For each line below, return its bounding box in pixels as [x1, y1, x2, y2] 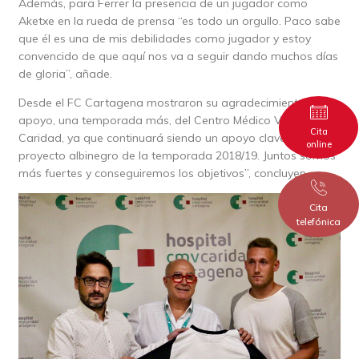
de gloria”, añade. [18, 66, 112, 81]
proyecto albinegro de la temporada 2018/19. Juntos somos [18, 147, 336, 163]
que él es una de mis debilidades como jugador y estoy [18, 30, 311, 46]
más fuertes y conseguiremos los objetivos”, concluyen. [18, 165, 309, 180]
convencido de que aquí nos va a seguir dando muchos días [18, 48, 338, 63]
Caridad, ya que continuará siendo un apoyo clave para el [18, 130, 327, 145]
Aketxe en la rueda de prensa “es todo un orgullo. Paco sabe [18, 13, 341, 28]
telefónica [296, 216, 341, 228]
